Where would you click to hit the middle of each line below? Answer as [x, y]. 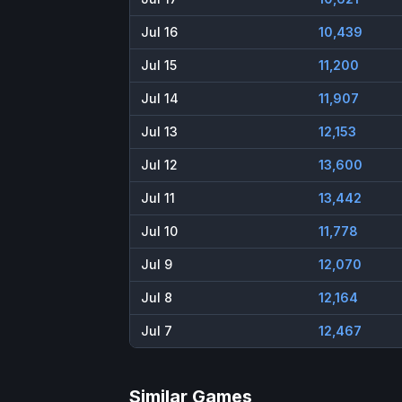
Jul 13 [159, 132]
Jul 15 [159, 66]
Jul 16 [159, 32]
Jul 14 [160, 99]
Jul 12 [159, 165]
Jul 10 [159, 232]
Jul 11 [158, 198]
